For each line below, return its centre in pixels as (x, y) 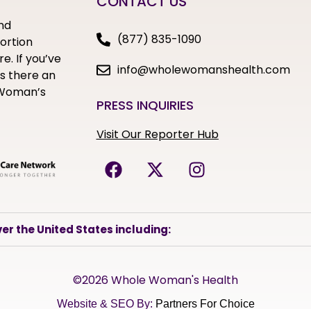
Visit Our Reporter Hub (157, 135)
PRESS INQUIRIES (145, 106)
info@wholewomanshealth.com (203, 70)
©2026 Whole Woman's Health (155, 280)
